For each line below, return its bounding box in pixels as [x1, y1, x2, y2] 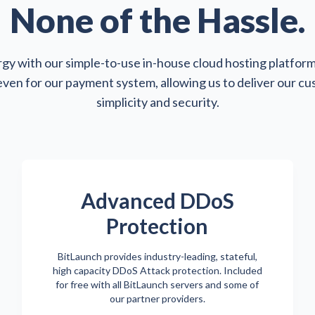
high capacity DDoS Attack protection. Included [52, 264, 262, 276]
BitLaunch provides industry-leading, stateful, [57, 250, 257, 262]
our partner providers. [109, 292, 205, 304]
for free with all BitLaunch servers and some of [56, 278, 259, 290]
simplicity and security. [96, 94, 219, 110]
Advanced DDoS [80, 187, 234, 213]
